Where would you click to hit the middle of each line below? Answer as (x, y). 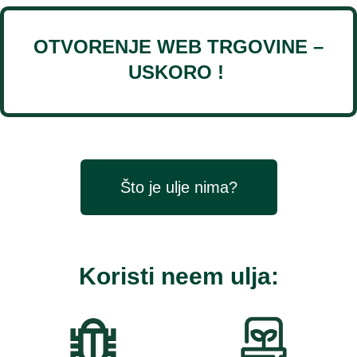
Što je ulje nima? (178, 187)
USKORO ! (178, 73)
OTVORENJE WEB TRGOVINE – (178, 47)
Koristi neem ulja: (178, 276)
